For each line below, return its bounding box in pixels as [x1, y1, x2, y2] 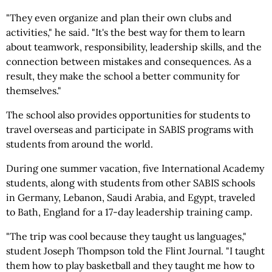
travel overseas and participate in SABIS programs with [6, 123, 254, 135]
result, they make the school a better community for [6, 70, 240, 82]
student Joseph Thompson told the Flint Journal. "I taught [6, 245, 265, 257]
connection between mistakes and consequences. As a [6, 55, 251, 67]
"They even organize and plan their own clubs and [6, 12, 232, 24]
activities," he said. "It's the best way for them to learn [6, 26, 245, 38]
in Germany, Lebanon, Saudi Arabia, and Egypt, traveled [6, 191, 256, 203]
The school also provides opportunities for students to [6, 109, 250, 121]
